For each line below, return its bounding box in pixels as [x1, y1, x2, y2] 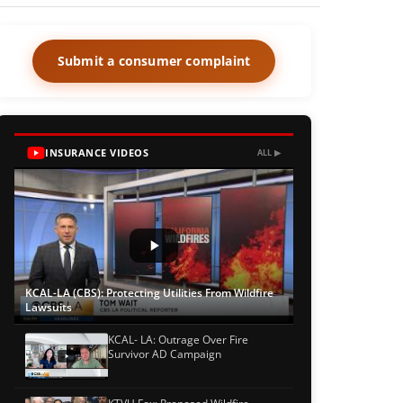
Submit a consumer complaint [57, 52, 251, 69]
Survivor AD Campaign [108, 347, 221, 362]
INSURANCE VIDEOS [45, 146, 148, 159]
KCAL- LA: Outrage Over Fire [108, 333, 248, 347]
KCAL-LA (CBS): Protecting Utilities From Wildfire [25, 285, 273, 301]
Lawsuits [25, 300, 72, 316]
